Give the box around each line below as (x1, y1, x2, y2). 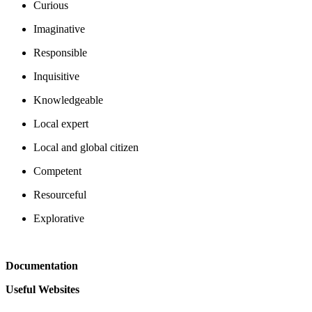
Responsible (33, 46, 90, 58)
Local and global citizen (33, 141, 141, 153)
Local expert (33, 117, 91, 130)
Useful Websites (6, 283, 79, 295)
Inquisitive (33, 70, 82, 82)
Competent (33, 164, 84, 177)
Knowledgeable (33, 93, 106, 106)
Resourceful (33, 188, 89, 201)
